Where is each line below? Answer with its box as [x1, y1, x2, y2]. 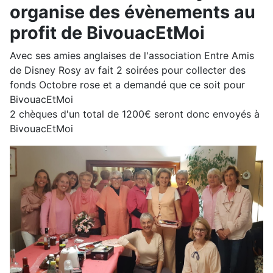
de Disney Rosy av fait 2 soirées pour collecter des [10, 64, 246, 77]
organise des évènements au [10, 1, 255, 23]
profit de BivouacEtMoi [10, 22, 205, 44]
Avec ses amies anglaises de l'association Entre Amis [10, 49, 254, 62]
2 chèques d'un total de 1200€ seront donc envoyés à [10, 108, 260, 121]
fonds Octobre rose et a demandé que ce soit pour [10, 79, 245, 91]
